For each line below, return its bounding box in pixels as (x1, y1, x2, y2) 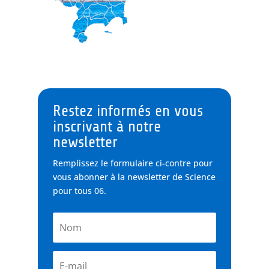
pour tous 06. (52, 184, 106, 196)
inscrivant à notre (52, 117, 161, 135)
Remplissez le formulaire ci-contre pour (52, 157, 213, 169)
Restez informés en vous (52, 101, 203, 119)
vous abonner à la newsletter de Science (52, 171, 216, 183)
